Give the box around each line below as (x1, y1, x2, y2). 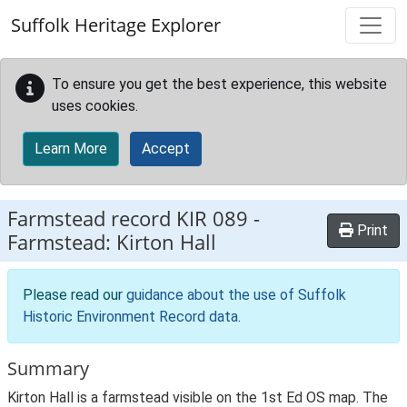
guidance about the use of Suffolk (126, 286, 346, 303)
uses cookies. (52, 97, 138, 114)
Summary (7, 356, 89, 381)
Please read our (23, 286, 126, 303)
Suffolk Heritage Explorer (11, 13, 221, 37)
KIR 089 (176, 204, 248, 233)
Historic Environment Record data (23, 308, 238, 325)
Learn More (35, 140, 107, 157)
